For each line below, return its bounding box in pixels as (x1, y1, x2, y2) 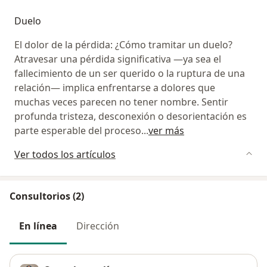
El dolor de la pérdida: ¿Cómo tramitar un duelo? (14, 38, 232, 52)
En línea (19, 219, 57, 233)
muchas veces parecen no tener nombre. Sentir (14, 95, 228, 109)
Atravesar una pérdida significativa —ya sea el (14, 52, 221, 66)
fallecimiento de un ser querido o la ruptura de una (14, 67, 245, 80)
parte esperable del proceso (14, 124, 141, 138)
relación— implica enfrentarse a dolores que (14, 81, 215, 95)
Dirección (76, 219, 119, 233)
